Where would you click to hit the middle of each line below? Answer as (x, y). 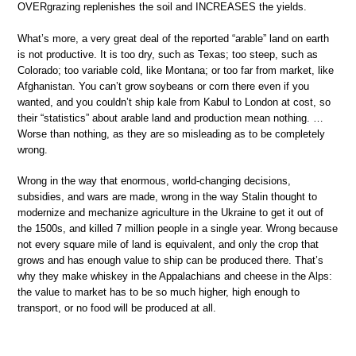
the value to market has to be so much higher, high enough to (159, 292)
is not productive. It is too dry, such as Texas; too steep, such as (168, 54)
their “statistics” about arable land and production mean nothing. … (170, 118)
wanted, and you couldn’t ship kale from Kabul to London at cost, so (174, 102)
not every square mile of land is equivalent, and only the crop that (168, 245)
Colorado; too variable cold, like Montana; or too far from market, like (176, 70)
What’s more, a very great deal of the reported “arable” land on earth (173, 38)
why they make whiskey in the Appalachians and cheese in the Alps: (175, 277)
